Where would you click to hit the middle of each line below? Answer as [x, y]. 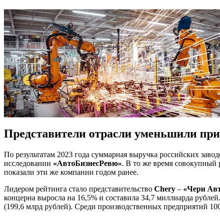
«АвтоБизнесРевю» [87, 163]
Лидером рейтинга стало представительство [79, 189]
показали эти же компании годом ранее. [71, 172]
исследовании [28, 163]
